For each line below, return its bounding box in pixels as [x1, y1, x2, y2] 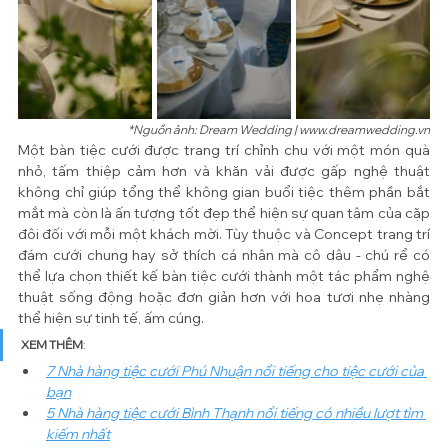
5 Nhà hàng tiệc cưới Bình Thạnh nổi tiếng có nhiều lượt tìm [46, 404, 426, 423]
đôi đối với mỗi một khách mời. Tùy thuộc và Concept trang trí [18, 225, 430, 244]
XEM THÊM [21, 337, 83, 353]
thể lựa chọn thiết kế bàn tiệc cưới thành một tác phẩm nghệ [18, 267, 430, 286]
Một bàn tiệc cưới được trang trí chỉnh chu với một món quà [18, 141, 430, 160]
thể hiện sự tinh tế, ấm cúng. [18, 309, 204, 328]
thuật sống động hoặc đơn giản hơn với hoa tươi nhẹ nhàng [18, 288, 430, 307]
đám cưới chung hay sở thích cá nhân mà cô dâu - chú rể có [18, 246, 430, 265]
